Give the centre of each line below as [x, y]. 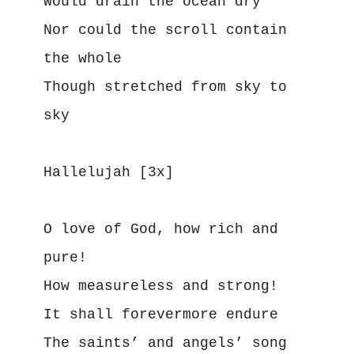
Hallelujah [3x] [108, 172]
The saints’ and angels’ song [165, 343]
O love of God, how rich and [160, 229]
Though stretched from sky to [165, 87]
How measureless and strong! [160, 286]
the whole [82, 58]
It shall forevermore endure [160, 314]
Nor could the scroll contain [165, 30]
